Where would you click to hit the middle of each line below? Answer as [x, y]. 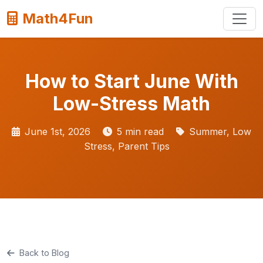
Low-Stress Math [131, 104]
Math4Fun [58, 18]
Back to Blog [44, 253]
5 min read [140, 131]
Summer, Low [220, 131]
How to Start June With [131, 81]
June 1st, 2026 [58, 131]
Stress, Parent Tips [127, 146]
